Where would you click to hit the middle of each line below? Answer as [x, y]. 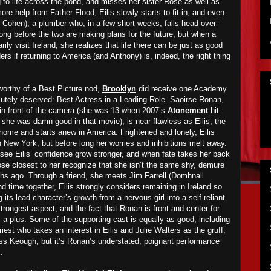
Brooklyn [119, 89]
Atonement [188, 110]
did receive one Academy [181, 89]
